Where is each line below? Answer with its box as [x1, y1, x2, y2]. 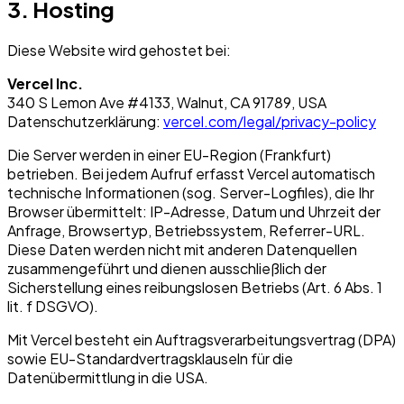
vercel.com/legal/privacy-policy [163, 112, 376, 132]
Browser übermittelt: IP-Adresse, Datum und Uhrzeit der [7, 202, 381, 222]
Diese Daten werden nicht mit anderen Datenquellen [7, 240, 357, 260]
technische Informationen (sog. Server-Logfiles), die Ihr [7, 183, 374, 203]
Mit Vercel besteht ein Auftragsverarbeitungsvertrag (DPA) [7, 330, 396, 350]
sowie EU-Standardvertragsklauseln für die [7, 349, 293, 369]
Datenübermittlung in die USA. [7, 368, 208, 388]
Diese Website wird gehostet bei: [7, 41, 231, 60]
